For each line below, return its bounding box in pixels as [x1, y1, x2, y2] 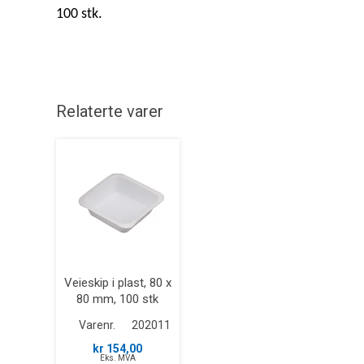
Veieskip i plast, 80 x [63, 275, 171, 290]
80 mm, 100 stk [76, 291, 159, 306]
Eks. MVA [99, 353, 136, 362]
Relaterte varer [56, 101, 163, 121]
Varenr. [78, 318, 115, 331]
